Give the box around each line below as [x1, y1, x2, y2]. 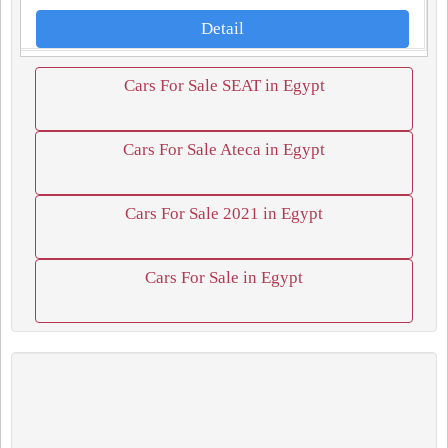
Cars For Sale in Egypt [145, 268, 303, 287]
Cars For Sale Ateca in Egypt [123, 140, 325, 159]
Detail [201, 19, 244, 38]
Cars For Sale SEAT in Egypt [123, 76, 325, 95]
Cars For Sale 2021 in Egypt [125, 204, 323, 223]
